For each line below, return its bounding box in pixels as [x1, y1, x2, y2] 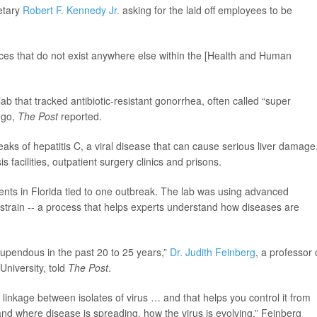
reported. [61, 109, 102, 123]
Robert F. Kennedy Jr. [23, 3, 120, 17]
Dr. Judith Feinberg [170, 245, 255, 259]
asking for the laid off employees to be [120, 3, 292, 17]
